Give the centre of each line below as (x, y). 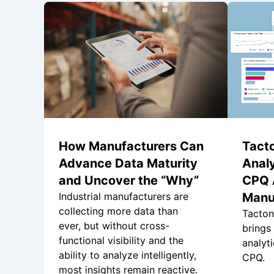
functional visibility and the (121, 241)
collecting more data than (118, 211)
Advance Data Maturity (128, 164)
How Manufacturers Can (131, 146)
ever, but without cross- (114, 226)
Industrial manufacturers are (124, 197)
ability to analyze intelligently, (128, 255)
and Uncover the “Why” (129, 181)
